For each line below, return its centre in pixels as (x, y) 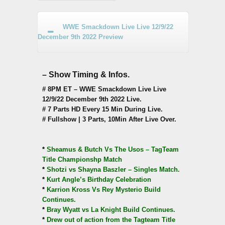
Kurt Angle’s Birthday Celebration (98, 179)
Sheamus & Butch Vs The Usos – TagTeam (112, 149)
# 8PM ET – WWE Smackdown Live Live (104, 89)
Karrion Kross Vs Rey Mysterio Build (103, 189)
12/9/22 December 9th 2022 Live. (92, 99)
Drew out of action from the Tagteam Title (110, 219)
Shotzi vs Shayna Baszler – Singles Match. (112, 169)
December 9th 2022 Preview (80, 37)
